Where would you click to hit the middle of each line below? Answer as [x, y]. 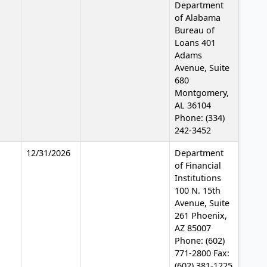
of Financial [198, 165]
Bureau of [195, 30]
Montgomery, [202, 92]
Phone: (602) [200, 240]
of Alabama [198, 17]
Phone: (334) [200, 117]
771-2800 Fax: [202, 253]
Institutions [198, 178]
